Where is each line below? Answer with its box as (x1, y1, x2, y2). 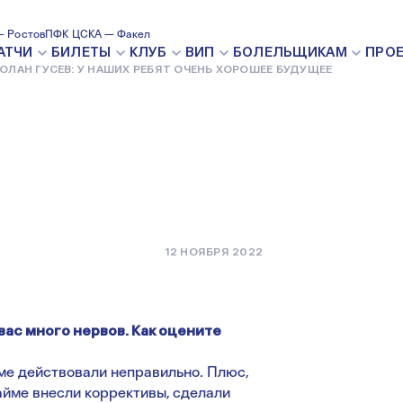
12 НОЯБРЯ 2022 (164, 246, 263, 258)
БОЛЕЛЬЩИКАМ (232, 44, 347, 60)
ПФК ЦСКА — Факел (45, 27, 150, 40)
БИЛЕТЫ (50, 44, 112, 60)
